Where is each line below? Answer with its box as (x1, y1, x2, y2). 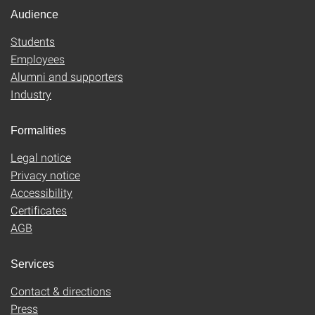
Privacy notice (11, 167, 80, 183)
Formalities (11, 124, 66, 137)
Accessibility (11, 185, 72, 200)
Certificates (11, 202, 67, 218)
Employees (11, 51, 65, 67)
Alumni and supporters (11, 69, 123, 84)
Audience (11, 8, 58, 21)
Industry (11, 86, 51, 102)
